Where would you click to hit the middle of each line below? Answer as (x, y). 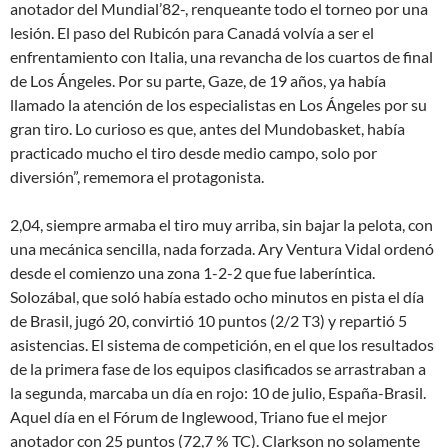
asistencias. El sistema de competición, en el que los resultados (222, 344)
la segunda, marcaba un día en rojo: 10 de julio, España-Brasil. (218, 392)
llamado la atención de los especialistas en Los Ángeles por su (218, 104)
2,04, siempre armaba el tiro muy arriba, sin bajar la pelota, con (221, 224)
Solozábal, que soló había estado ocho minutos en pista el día (217, 296)
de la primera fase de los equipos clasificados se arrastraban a (218, 368)
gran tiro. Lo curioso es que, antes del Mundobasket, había (207, 128)
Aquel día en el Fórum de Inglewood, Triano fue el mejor (198, 416)
